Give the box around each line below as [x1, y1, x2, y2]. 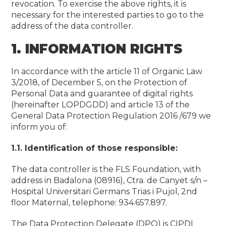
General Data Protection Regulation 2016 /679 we [11, 111, 211, 121]
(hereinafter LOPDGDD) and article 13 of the [11, 100, 190, 109]
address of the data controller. [11, 21, 134, 31]
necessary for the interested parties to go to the [11, 10, 204, 20]
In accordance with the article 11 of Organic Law [11, 67, 203, 76]
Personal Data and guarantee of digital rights [11, 89, 193, 98]
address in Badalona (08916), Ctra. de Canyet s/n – [11, 176, 208, 185]
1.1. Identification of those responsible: [11, 143, 178, 153]
